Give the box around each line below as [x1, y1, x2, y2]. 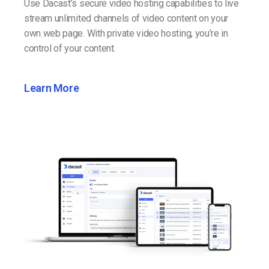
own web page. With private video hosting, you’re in [24, 27, 228, 39]
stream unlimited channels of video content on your [24, 12, 228, 24]
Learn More [24, 81, 79, 94]
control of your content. [24, 42, 116, 54]
